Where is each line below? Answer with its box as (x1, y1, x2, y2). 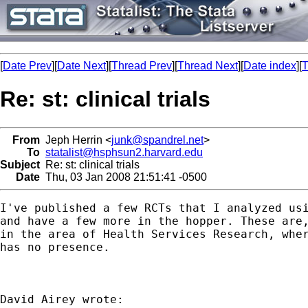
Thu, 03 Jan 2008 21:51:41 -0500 (40, 170, 207, 183)
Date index (243, 60, 296, 71)
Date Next (57, 60, 106, 71)
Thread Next (177, 60, 238, 71)
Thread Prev (111, 60, 172, 71)
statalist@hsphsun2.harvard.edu (45, 146, 203, 158)
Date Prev (3, 60, 52, 71)
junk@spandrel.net (111, 133, 203, 146)
